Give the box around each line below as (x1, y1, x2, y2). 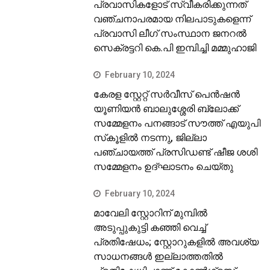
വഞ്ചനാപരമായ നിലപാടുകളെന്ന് (93, 13, 251, 25)
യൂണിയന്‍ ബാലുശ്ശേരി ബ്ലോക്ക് (93, 103, 239, 115)
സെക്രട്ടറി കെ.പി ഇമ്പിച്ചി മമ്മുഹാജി (93, 42, 257, 54)
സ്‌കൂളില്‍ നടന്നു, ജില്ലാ (93, 132, 207, 144)
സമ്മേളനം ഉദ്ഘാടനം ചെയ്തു (93, 161, 234, 173)
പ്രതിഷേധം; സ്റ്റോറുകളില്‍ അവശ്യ (93, 236, 259, 248)
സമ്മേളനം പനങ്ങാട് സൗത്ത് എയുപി (93, 118, 261, 130)
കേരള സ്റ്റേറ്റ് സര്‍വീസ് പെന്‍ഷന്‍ (93, 89, 240, 101)
